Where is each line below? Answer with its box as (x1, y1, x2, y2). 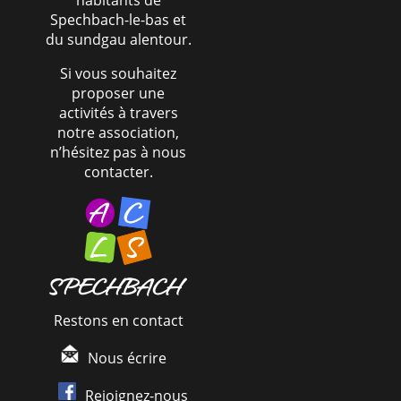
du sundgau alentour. (45, 30, 192, 49)
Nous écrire (88, 347, 166, 368)
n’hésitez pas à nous (50, 142, 186, 162)
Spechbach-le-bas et (50, 10, 186, 30)
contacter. (83, 162, 153, 182)
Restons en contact (53, 310, 183, 330)
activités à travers (58, 103, 178, 123)
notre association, (57, 123, 179, 142)
